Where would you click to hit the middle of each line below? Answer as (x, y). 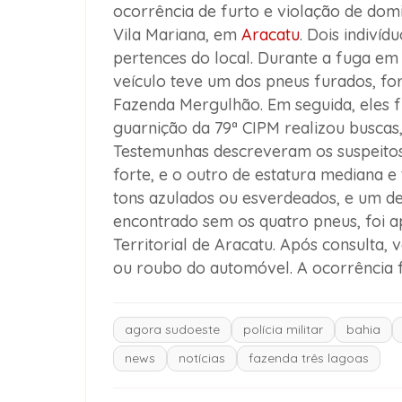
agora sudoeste (172, 330)
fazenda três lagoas (308, 358)
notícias (201, 358)
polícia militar (283, 330)
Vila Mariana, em (177, 35)
